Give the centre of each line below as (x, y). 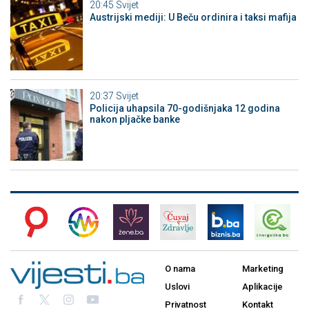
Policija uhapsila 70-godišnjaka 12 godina (185, 108)
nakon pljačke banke (134, 119)
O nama (180, 269)
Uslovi (177, 287)
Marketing (263, 269)
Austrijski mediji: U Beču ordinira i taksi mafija (193, 18)
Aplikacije (262, 287)
